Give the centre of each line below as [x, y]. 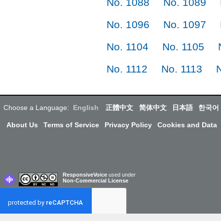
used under [122, 174]
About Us [22, 125]
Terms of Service [71, 125]
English [86, 107]
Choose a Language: [36, 107]
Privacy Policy [128, 125]
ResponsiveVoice [85, 174]
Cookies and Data [187, 125]
